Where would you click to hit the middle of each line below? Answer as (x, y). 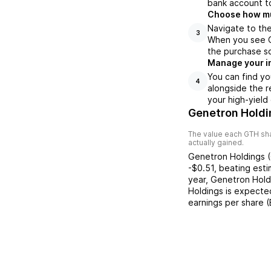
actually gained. (216, 142)
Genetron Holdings (227, 156)
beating (235, 168)
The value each (216, 134)
